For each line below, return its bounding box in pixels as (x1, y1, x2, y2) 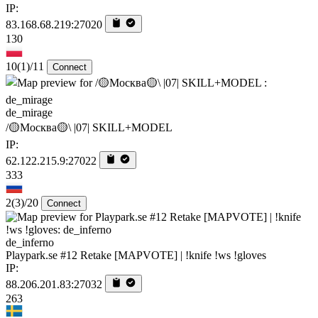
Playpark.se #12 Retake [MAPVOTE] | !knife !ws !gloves (6, 248, 266, 261)
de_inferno (6, 236, 54, 248)
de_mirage (6, 106, 53, 119)
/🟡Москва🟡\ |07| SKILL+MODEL (6, 121, 172, 133)
